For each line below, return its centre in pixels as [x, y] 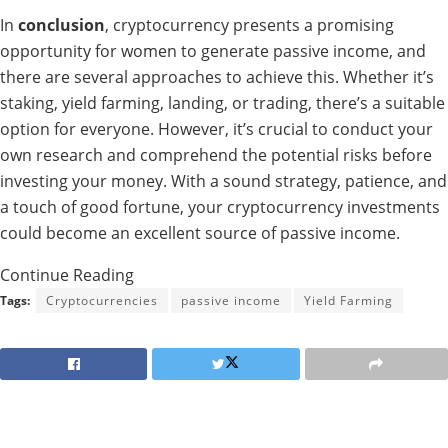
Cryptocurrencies [102, 301]
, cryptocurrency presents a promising [249, 25]
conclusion [61, 25]
